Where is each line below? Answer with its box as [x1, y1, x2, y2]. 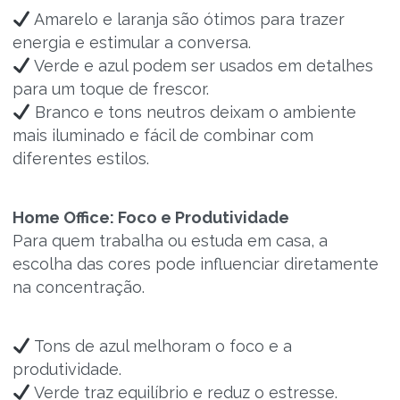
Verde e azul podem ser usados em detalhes [30, 56, 373, 75]
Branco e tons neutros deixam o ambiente [30, 103, 356, 121]
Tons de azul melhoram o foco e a [30, 337, 292, 355]
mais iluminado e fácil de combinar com [12, 126, 313, 145]
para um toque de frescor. [12, 79, 209, 98]
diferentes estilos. [12, 149, 149, 168]
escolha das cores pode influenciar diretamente [12, 254, 379, 273]
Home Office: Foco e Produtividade [12, 208, 289, 227]
